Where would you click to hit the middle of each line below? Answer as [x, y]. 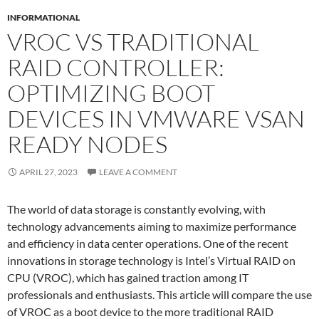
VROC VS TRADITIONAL [133, 41]
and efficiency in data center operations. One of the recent [148, 243]
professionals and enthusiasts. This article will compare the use [159, 294]
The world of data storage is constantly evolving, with [136, 209]
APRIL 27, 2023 [48, 172]
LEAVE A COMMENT [138, 172]
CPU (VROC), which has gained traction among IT [128, 277]
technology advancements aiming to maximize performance [152, 226]
